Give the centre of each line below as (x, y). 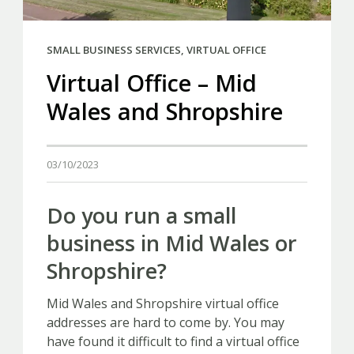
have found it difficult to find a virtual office (173, 341)
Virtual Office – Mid (152, 82)
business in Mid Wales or (172, 243)
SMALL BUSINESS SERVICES (114, 49)
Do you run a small (141, 215)
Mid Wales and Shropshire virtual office (163, 303)
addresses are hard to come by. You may (166, 322)
